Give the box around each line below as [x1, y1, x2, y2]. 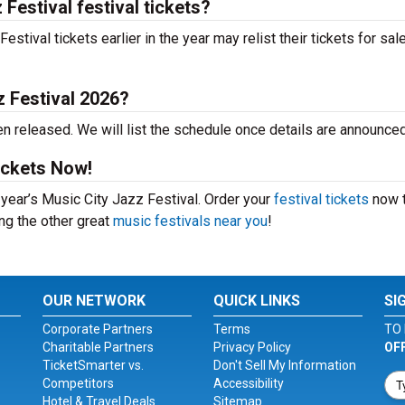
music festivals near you [113, 212, 268, 230]
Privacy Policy [212, 340, 291, 354]
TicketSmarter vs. [42, 358, 145, 372]
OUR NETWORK [42, 292, 146, 309]
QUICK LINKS [212, 292, 300, 309]
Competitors [42, 376, 115, 391]
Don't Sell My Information [212, 358, 356, 372]
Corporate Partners [42, 322, 154, 336]
